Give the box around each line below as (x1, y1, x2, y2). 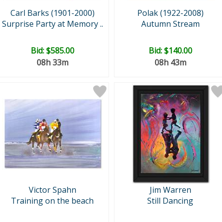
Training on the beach (11, 195, 94, 206)
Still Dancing (147, 195, 193, 206)
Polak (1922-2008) (137, 7, 204, 18)
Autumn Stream (141, 18, 200, 29)
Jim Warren (149, 184, 191, 195)
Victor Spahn (28, 184, 76, 195)
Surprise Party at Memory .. (1, 18, 103, 29)
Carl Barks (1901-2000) (10, 7, 95, 18)
